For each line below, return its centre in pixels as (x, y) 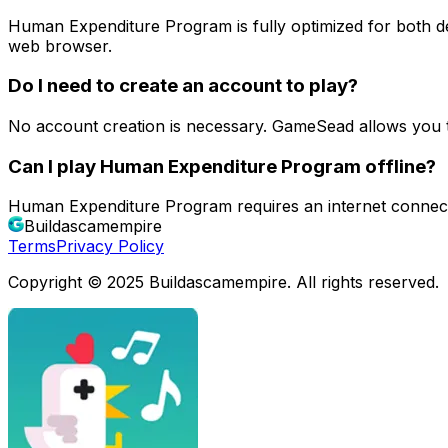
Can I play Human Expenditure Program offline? (222, 166)
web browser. (60, 45)
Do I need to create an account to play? (183, 86)
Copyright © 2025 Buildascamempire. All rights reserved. (223, 282)
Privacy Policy (110, 246)
